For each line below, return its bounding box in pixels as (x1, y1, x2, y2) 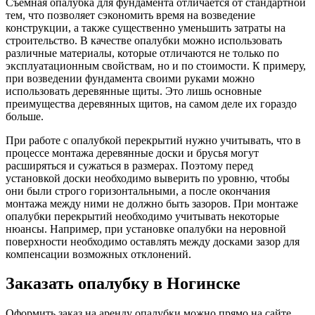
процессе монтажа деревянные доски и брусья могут (6, 146, 259, 159)
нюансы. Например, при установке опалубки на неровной (6, 222, 286, 235)
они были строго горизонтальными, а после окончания (6, 184, 270, 197)
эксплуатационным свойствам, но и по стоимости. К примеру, (6, 59, 306, 72)
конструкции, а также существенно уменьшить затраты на (6, 21, 285, 34)
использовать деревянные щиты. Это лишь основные (6, 84, 262, 97)
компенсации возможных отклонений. (6, 247, 191, 260)
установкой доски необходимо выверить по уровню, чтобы (6, 172, 290, 184)
